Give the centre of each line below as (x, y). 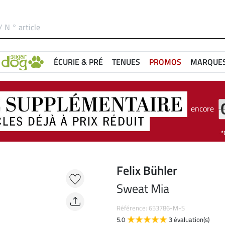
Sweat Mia (143, 189)
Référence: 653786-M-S (151, 208)
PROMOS (165, 62)
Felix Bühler (147, 171)
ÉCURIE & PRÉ (78, 62)
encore (203, 108)
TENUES (126, 62)
